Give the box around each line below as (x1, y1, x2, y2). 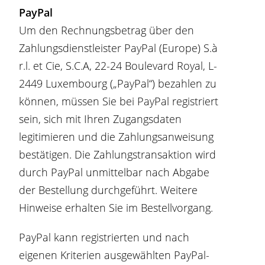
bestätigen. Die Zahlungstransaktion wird (19, 147, 216, 161)
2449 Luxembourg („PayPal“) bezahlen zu (19, 76, 217, 91)
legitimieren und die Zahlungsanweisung (19, 130, 214, 144)
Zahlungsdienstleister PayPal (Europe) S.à (19, 41, 218, 55)
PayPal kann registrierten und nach (19, 230, 190, 244)
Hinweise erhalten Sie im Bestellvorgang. (19, 201, 214, 215)
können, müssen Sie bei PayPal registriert (19, 94, 219, 108)
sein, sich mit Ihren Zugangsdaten (19, 112, 182, 126)
